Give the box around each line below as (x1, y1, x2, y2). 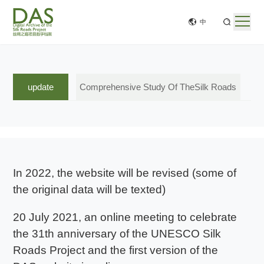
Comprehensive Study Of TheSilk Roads (80, 81, 237, 92)
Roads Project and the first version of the (13, 244, 219, 257)
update (28, 81, 54, 92)
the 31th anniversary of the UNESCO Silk (13, 227, 222, 240)
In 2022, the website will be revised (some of (13, 167, 237, 180)
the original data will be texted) (13, 183, 166, 196)
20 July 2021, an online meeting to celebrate (13, 211, 237, 224)
